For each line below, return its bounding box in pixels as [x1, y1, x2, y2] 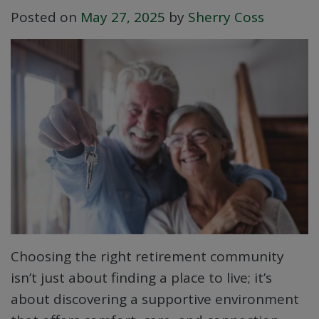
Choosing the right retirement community [11, 247, 284, 266]
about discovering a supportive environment [11, 290, 299, 309]
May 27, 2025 [80, 7, 165, 26]
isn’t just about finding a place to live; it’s [11, 268, 272, 288]
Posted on [11, 7, 80, 26]
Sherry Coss [188, 7, 264, 26]
